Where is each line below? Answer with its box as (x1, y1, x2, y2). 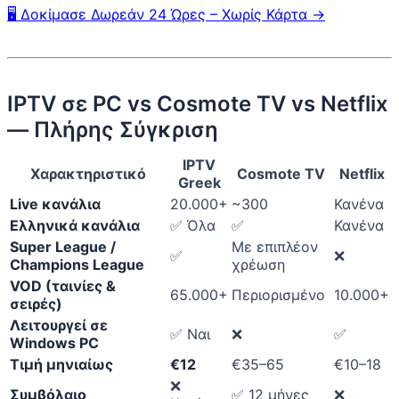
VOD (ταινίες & (10, 277, 116, 296)
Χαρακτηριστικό (30, 165, 146, 183)
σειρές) (10, 295, 62, 313)
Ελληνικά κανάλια (10, 216, 140, 235)
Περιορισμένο (232, 286, 325, 305)
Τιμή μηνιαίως (10, 355, 113, 374)
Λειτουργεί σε (10, 316, 108, 335)
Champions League (10, 256, 144, 274)
